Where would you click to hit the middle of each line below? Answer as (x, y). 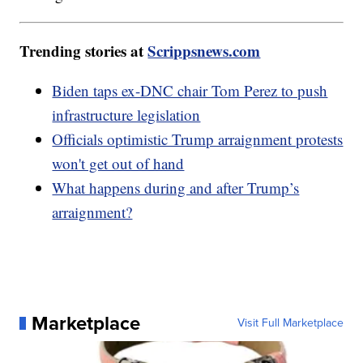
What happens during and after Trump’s (176, 187)
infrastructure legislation (126, 114)
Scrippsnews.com (204, 50)
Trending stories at (84, 50)
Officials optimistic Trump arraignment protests (198, 139)
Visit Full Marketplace (290, 322)
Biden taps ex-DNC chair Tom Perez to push (190, 90)
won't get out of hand (118, 163)
